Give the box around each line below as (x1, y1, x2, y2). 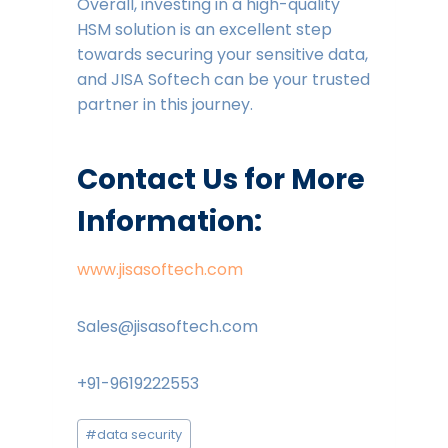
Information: (76, 202, 262, 242)
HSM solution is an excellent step (76, 18, 332, 42)
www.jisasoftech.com (76, 258, 243, 282)
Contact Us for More (76, 160, 365, 200)
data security (97, 425, 183, 443)
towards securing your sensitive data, (76, 43, 368, 67)
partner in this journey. (76, 93, 257, 117)
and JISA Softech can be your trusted (76, 68, 370, 92)
